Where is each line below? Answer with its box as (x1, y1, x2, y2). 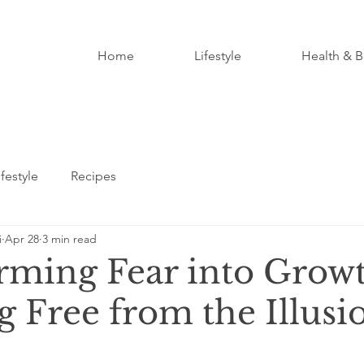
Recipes (71, 168, 116, 184)
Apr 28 (5, 231, 39, 246)
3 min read (42, 231, 97, 246)
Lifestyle (193, 48, 241, 63)
